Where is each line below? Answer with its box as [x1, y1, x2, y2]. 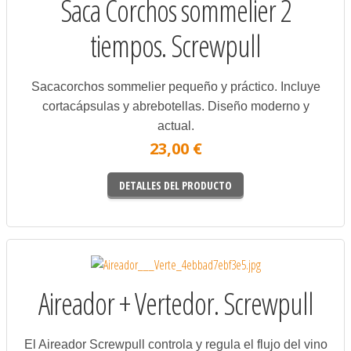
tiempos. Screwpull [90, 25, 261, 67]
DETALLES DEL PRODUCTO [119, 178, 232, 194]
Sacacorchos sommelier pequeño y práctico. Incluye [31, 80, 320, 94]
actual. [157, 119, 194, 133]
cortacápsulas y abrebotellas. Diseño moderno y [42, 100, 309, 114]
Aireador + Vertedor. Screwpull [38, 282, 313, 324]
